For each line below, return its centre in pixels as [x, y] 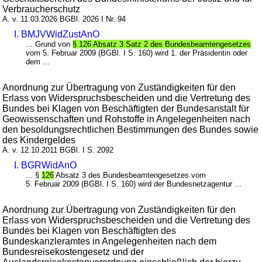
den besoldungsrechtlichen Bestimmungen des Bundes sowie [131, 130]
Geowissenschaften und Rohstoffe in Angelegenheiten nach [127, 119]
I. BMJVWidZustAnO [57, 35]
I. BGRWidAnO [46, 166]
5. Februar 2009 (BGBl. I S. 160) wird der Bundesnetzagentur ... [134, 184]
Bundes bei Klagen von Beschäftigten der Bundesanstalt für [126, 109]
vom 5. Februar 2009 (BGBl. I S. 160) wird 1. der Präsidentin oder [137, 53]
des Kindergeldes [39, 140]
